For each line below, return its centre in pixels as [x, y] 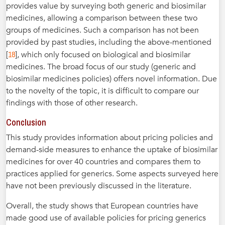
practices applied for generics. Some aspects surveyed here [112, 174]
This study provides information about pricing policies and [109, 137]
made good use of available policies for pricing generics [106, 218]
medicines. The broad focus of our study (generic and [101, 67]
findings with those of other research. [72, 103]
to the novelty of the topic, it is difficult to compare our [102, 91]
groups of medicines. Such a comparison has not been [102, 30]
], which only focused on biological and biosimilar [103, 54]
